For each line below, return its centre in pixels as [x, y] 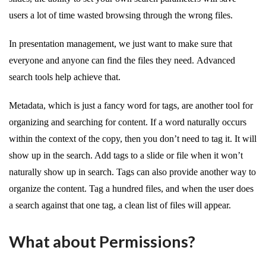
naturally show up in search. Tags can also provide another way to [132, 172]
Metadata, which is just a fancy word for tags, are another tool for [131, 106]
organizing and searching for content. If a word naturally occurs [128, 122]
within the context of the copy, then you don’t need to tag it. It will [133, 139]
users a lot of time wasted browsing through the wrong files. [121, 15]
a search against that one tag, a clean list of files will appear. [120, 205]
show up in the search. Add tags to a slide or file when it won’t [126, 156]
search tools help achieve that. [65, 77]
